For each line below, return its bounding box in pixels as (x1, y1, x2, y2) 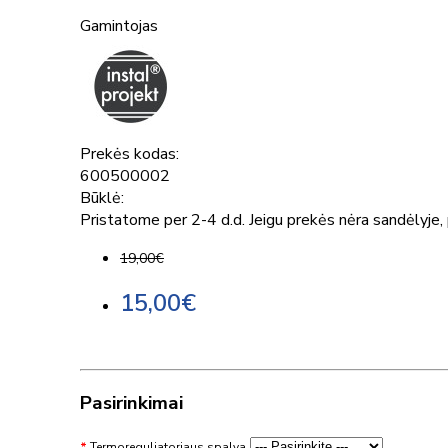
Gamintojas (80, 14, 158, 37)
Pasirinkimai (80, 390, 183, 417)
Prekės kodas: (80, 142, 179, 165)
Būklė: (80, 186, 124, 209)
